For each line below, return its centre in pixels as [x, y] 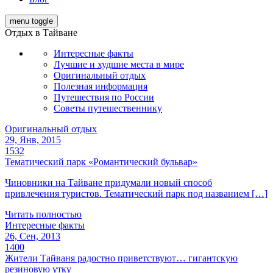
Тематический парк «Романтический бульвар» [101, 162]
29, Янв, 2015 [33, 140]
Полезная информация [101, 86]
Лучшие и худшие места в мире [119, 64]
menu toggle [31, 21]
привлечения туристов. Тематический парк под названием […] [136, 193]
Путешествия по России [104, 97]
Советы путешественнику [108, 108]
